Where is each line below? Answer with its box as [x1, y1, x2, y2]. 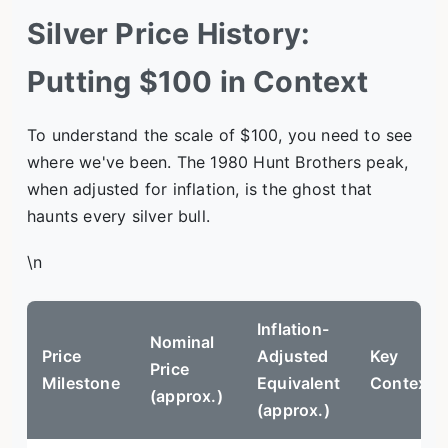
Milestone [42, 373, 120, 394]
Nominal [150, 332, 215, 353]
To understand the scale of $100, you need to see [27, 124, 413, 145]
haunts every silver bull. [27, 205, 210, 226]
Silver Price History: [27, 15, 311, 51]
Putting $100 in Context [27, 63, 369, 99]
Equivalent [257, 373, 340, 394]
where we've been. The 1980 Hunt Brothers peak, [27, 151, 409, 172]
